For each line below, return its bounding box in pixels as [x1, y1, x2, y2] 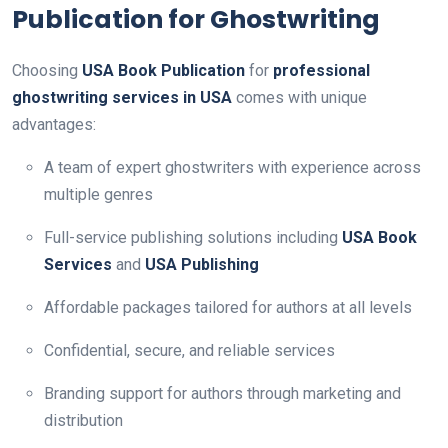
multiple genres [44, 185, 153, 204]
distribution [44, 411, 123, 430]
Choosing [12, 61, 82, 80]
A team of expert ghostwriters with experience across [44, 158, 421, 177]
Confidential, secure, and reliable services [44, 341, 335, 360]
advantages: [12, 115, 96, 134]
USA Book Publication [82, 61, 245, 80]
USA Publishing [145, 255, 259, 274]
